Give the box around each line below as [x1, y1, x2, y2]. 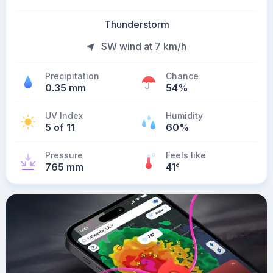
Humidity [166, 110, 203, 121]
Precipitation [45, 71, 99, 81]
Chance [166, 71, 199, 81]
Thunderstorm [104, 18, 169, 30]
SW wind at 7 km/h [101, 40, 186, 52]
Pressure [45, 150, 83, 160]
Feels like [166, 150, 206, 160]
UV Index [45, 110, 83, 121]
